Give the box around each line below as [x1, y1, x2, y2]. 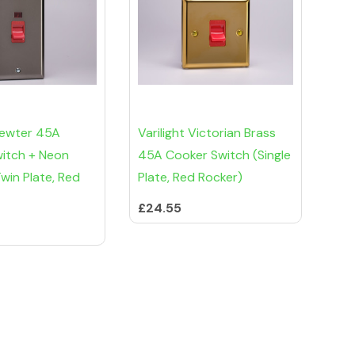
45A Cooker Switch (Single [138, 147, 291, 164]
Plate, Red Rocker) [138, 169, 242, 186]
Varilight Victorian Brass [138, 124, 276, 142]
